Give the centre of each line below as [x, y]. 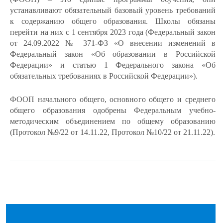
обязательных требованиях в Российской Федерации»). [104, 76]
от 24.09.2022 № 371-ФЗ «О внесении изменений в [113, 43]
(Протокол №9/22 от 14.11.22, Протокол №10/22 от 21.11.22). [112, 132]
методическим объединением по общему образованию [113, 121]
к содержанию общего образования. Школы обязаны [113, 21]
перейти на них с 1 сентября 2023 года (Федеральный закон [113, 32]
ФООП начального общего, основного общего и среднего [113, 99]
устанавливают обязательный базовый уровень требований [113, 10]
